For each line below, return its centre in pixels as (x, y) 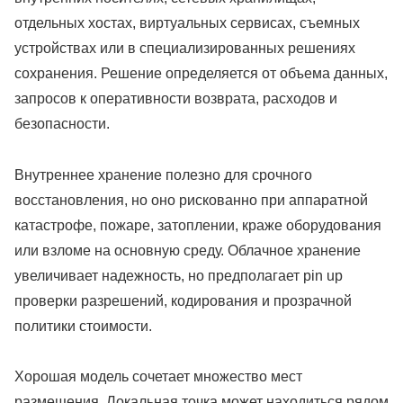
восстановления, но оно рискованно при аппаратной (191, 200)
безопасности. (62, 123)
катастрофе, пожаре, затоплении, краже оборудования (198, 225)
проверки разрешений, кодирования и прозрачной (183, 300)
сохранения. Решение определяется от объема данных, (201, 73)
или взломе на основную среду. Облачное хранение (188, 250)
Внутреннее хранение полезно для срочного (163, 175)
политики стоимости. (83, 326)
